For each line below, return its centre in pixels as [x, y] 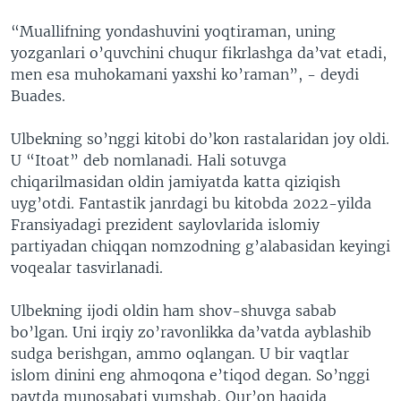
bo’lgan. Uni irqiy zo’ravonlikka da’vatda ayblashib [191, 332]
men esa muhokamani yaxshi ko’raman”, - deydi [185, 74]
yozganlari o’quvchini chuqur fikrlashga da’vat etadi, [199, 52]
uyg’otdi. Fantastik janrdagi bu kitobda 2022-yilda [191, 203]
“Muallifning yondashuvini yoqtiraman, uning [173, 31]
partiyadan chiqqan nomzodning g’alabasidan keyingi [200, 246]
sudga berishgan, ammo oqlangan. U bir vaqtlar [180, 353]
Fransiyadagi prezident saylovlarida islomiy [165, 224]
